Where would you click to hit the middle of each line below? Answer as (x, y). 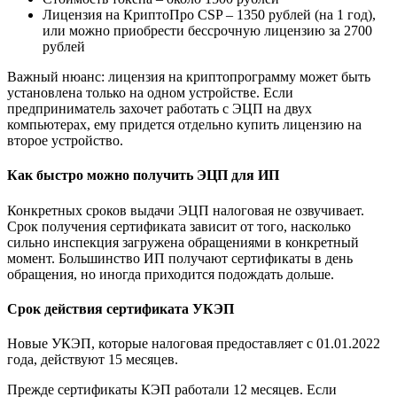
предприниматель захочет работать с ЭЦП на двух (160, 109)
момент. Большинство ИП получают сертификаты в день (180, 258)
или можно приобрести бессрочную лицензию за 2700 (207, 31)
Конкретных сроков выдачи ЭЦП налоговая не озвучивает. (186, 210)
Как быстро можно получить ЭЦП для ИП (143, 175)
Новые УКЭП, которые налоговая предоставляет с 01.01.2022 (194, 344)
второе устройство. (65, 141)
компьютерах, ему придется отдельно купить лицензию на (184, 125)
